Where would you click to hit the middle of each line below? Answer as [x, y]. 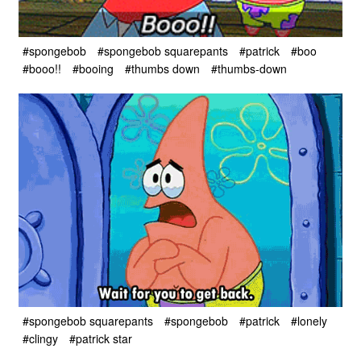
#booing [93, 69]
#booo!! [42, 69]
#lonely [309, 321]
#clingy [40, 339]
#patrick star [101, 339]
